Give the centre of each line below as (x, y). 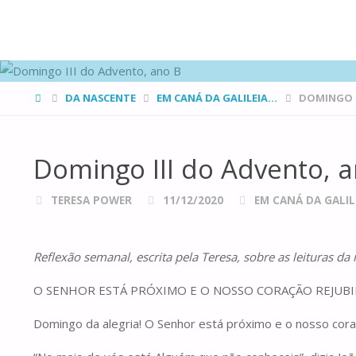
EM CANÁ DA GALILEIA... (217, 97)
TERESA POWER (91, 200)
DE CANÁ (66, 41)
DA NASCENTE (100, 97)
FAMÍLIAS (67, 15)
